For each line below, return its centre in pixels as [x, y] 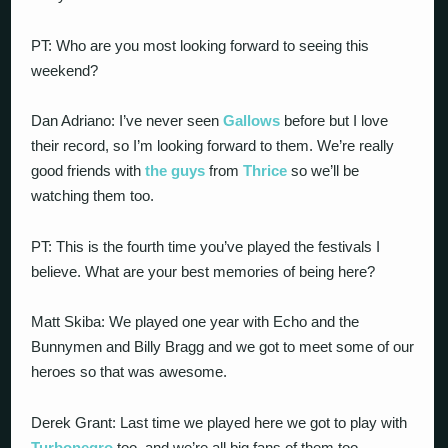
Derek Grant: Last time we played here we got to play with [219, 422]
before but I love [334, 120]
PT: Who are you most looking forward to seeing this [200, 45]
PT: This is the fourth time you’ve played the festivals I [206, 246]
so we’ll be [323, 170]
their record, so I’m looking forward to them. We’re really [213, 145]
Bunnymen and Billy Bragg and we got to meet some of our [223, 346]
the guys [175, 170]
